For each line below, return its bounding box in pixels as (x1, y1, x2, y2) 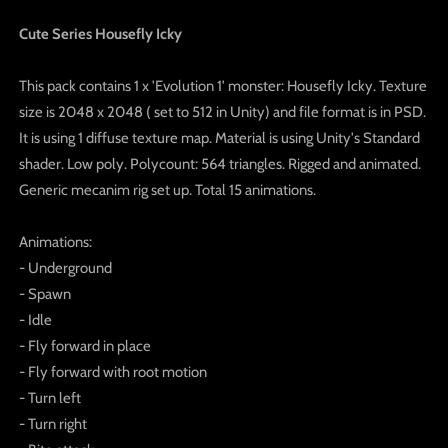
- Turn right (18, 414, 87, 433)
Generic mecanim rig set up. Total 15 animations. (18, 180, 316, 199)
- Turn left (18, 388, 81, 407)
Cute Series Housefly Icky (18, 24, 182, 43)
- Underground (18, 258, 112, 277)
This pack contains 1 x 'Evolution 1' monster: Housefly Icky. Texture (18, 76, 427, 95)
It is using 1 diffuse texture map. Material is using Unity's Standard (18, 128, 420, 147)
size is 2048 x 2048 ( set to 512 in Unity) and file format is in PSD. (18, 102, 426, 121)
